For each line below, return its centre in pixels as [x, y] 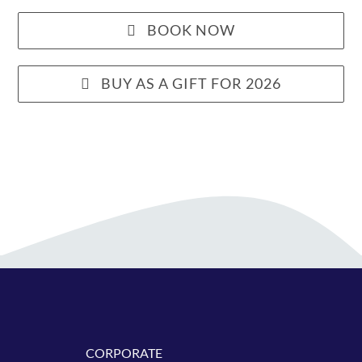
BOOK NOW [191, 30]
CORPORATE [124, 352]
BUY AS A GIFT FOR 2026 [191, 84]
